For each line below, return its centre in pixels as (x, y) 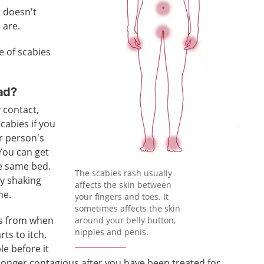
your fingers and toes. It (122, 196)
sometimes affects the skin (128, 208)
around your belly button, (126, 220)
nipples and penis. (112, 232)
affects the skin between (123, 184)
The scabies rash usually (124, 173)
